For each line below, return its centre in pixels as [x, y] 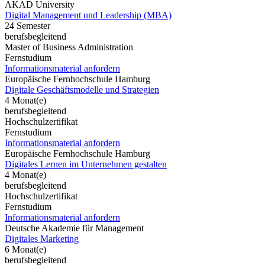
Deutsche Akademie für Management [74, 228]
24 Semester [28, 25]
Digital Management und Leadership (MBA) [88, 15]
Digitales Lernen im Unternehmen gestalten [86, 164]
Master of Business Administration [69, 47]
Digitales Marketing [42, 238]
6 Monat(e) [25, 249]
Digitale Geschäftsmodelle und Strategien [82, 89]
